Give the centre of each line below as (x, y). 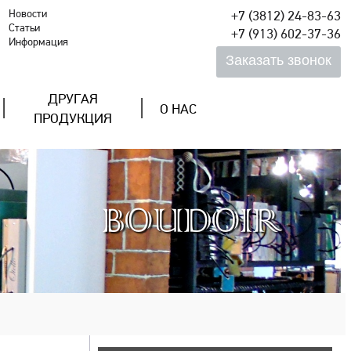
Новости (27, 14)
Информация (38, 43)
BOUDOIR (192, 221)
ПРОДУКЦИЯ (73, 119)
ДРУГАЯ (73, 100)
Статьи (24, 29)
